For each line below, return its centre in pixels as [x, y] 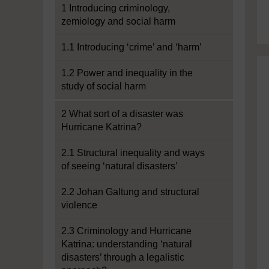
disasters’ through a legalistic [123, 257]
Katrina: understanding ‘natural [127, 244]
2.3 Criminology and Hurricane [126, 231]
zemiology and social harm [118, 21]
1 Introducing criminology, [116, 8]
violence [79, 205]
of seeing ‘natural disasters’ [119, 166]
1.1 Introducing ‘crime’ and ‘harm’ [131, 47]
